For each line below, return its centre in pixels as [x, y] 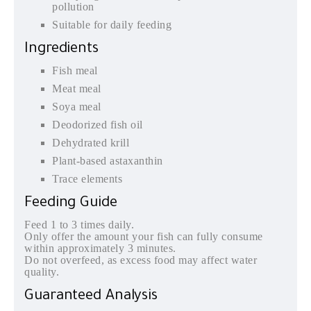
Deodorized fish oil [98, 124]
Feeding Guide [71, 203]
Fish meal [75, 70]
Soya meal [77, 106]
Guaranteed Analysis [91, 296]
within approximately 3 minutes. [100, 248]
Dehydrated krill [91, 142]
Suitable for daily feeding [112, 24]
